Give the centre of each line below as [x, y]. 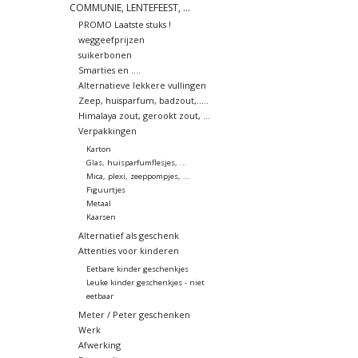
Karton [98, 149]
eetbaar [99, 296]
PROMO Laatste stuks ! [124, 24]
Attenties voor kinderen [128, 250]
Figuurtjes [105, 189]
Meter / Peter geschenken [134, 314]
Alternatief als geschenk [128, 235]
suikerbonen [105, 54]
